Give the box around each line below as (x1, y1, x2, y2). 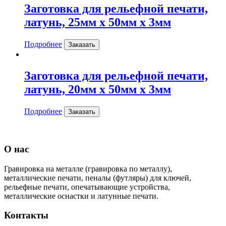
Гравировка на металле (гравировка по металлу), (4, 164, 172, 173)
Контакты (4, 210, 48, 221)
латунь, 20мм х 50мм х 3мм (24, 83, 171, 96)
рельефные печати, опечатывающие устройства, (4, 182, 170, 191)
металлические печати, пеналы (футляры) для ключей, (4, 173, 191, 182)
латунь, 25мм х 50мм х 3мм (24, 16, 171, 29)
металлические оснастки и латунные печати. (4, 191, 158, 200)
